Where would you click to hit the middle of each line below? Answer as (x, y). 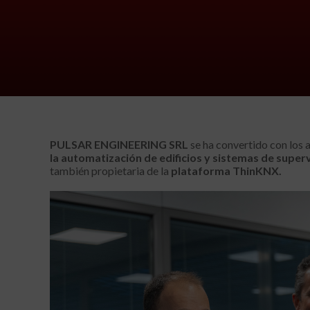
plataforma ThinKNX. (226, 171)
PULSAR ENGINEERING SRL (119, 145)
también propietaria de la (110, 171)
